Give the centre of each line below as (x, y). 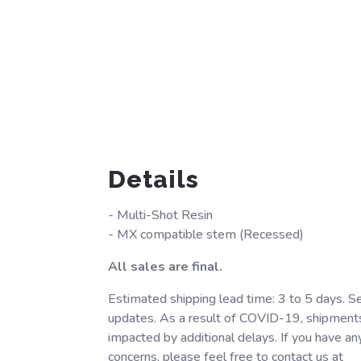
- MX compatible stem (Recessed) (206, 234)
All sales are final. (166, 267)
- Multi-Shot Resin (161, 215)
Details (154, 179)
